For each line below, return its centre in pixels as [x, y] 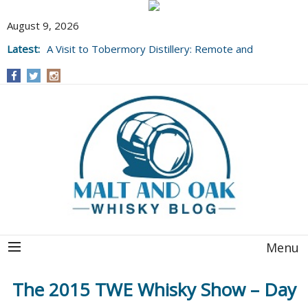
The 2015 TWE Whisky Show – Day [154, 290]
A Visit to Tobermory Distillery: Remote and [150, 49]
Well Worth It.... [82, 63]
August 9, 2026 [43, 25]
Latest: [23, 49]
